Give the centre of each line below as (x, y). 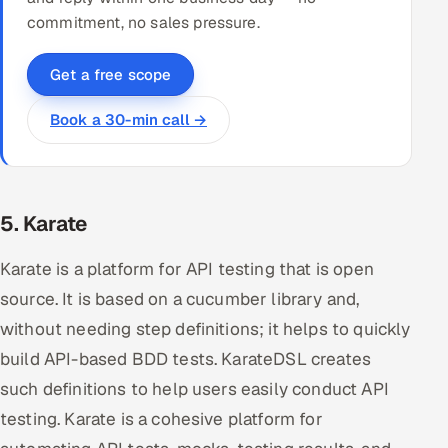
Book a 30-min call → (129, 120)
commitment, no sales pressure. (143, 23)
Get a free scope (111, 75)
